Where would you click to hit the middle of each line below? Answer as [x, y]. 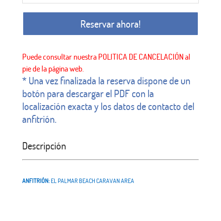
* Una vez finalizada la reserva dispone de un [106, 81]
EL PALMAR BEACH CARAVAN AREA [92, 181]
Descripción [44, 146]
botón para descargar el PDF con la [88, 93]
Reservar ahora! [110, 24]
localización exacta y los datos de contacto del [108, 106]
